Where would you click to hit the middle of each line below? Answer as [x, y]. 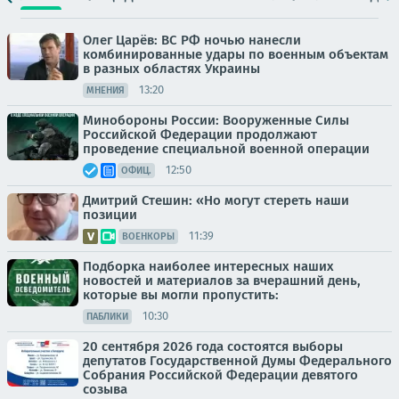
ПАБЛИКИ [107, 316]
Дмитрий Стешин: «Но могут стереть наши [216, 200]
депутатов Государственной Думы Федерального [237, 360]
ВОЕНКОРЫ [148, 236]
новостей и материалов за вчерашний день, [222, 280]
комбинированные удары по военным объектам [236, 54]
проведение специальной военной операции [226, 148]
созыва [105, 389]
